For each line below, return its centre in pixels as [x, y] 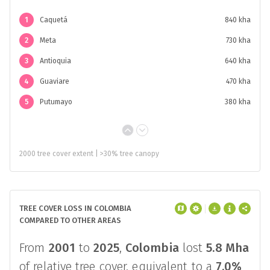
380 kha [238, 102]
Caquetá [54, 20]
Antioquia [55, 61]
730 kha [238, 40]
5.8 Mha [228, 248]
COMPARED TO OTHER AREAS [70, 220]
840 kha [238, 20]
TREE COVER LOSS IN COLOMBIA [75, 208]
